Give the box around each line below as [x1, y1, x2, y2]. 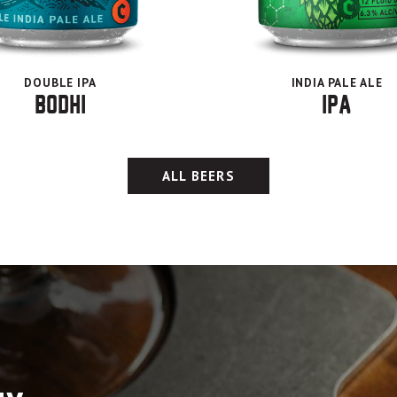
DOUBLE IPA [24, 74, 97, 91]
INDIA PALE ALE [291, 74, 383, 91]
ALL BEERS [162, 167, 235, 184]
